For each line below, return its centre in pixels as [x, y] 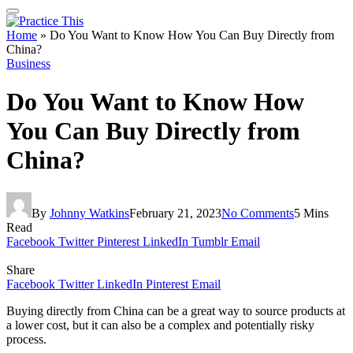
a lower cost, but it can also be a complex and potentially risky [160, 325]
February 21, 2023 [175, 213]
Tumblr [210, 241]
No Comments [258, 213]
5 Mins [311, 213]
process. [26, 339]
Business [28, 63]
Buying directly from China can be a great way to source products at [176, 310]
